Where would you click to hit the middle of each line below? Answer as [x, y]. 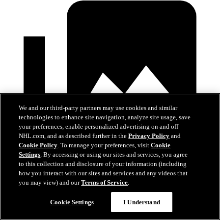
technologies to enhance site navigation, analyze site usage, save [105, 117]
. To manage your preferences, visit [104, 145]
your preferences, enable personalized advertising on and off [99, 126]
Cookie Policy [38, 145]
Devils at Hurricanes [45, 190]
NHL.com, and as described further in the [74, 136]
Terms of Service [105, 182]
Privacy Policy [149, 136]
